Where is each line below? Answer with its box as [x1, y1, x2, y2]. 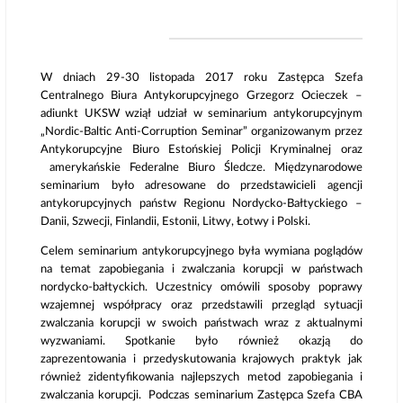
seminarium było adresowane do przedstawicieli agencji [40, 180, 363, 192]
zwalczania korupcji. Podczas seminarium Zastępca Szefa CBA [40, 389, 363, 401]
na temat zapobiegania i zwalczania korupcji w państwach [40, 263, 363, 275]
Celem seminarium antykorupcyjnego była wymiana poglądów [40, 245, 363, 257]
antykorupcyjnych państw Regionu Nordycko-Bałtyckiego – [40, 198, 363, 210]
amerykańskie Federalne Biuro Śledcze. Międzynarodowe [40, 162, 363, 174]
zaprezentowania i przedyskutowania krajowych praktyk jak [40, 353, 363, 365]
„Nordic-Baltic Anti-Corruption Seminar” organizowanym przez [40, 126, 363, 138]
